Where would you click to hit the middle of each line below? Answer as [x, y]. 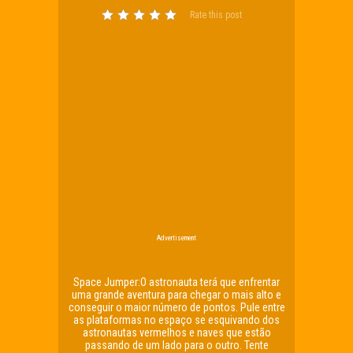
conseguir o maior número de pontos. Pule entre [176, 307]
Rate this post [216, 15]
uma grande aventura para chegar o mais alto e [176, 295]
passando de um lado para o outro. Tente [176, 345]
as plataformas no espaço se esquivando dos [176, 320]
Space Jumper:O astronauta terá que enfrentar [176, 282]
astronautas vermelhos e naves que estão [176, 333]
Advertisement [176, 238]
